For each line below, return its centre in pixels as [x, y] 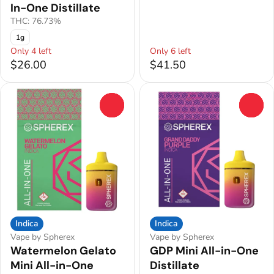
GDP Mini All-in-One [204, 251]
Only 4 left [31, 51]
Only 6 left [170, 51]
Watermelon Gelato [63, 251]
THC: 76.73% [36, 21]
